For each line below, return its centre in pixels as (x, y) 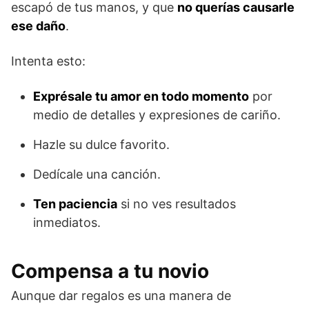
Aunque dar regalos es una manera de (121, 296)
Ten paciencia (75, 204)
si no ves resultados (177, 204)
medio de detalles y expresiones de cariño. (157, 115)
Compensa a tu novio (110, 271)
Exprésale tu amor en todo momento (141, 97)
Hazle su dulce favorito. (101, 145)
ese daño (38, 26)
